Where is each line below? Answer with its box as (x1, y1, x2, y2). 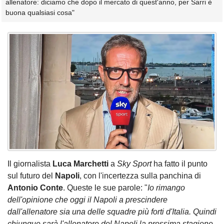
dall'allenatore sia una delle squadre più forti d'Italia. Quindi (7, 207, 216, 216)
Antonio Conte (7, 183, 63, 192)
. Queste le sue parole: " (63, 183, 147, 192)
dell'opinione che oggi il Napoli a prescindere (7, 195, 167, 204)
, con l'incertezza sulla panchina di (79, 171, 201, 180)
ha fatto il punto (151, 159, 207, 168)
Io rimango (147, 183, 185, 192)
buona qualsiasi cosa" (5, 8, 74, 17)
